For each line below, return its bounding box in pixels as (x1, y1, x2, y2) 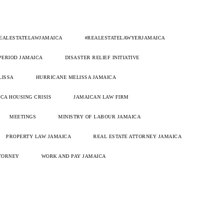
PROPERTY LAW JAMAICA (6, 134, 71, 140)
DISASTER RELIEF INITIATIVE (65, 55, 140, 61)
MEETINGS (9, 114, 36, 120)
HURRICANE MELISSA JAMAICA (36, 74, 116, 80)
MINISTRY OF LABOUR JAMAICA (58, 114, 141, 120)
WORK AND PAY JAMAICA (41, 153, 106, 159)
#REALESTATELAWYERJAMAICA (84, 35, 165, 41)
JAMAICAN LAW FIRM (74, 94, 129, 100)
